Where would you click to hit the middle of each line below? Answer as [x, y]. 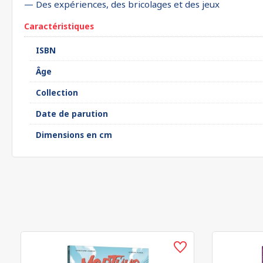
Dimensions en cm [74, 135]
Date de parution [72, 114]
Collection [57, 92]
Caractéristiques [59, 26]
